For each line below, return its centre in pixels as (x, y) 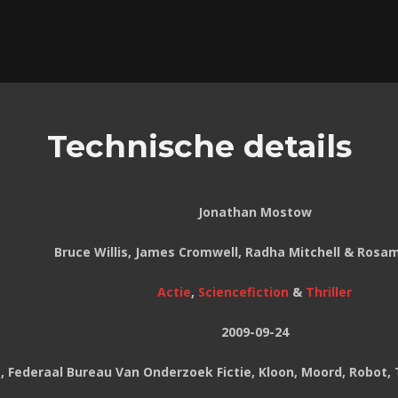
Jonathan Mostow (255, 212)
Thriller (329, 292)
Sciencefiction (243, 292)
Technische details (199, 147)
